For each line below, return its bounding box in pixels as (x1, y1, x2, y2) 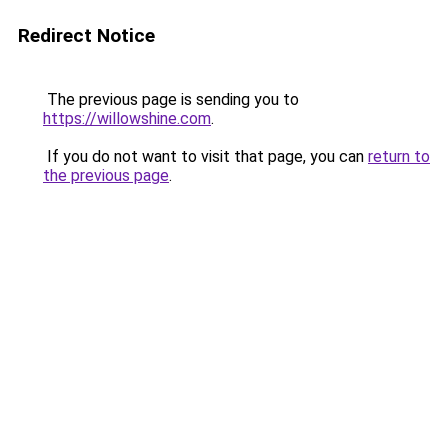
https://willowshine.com (43, 109, 211, 128)
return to (368, 147, 430, 166)
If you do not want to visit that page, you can (43, 147, 368, 166)
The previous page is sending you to (43, 90, 299, 109)
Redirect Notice (18, 24, 155, 47)
